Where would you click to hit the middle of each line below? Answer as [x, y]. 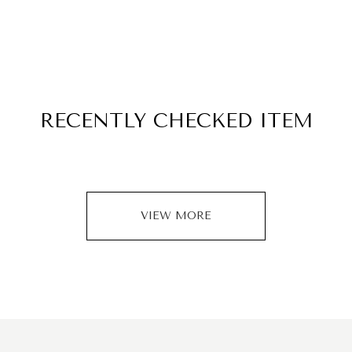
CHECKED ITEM [233, 121]
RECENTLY [96, 121]
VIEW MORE [176, 216]
